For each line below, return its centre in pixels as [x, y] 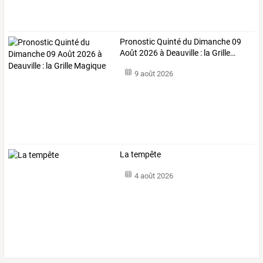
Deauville [182, 53]
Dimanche [211, 41]
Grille [220, 53]
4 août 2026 [154, 176]
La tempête [141, 155]
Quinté [168, 41]
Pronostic [138, 41]
